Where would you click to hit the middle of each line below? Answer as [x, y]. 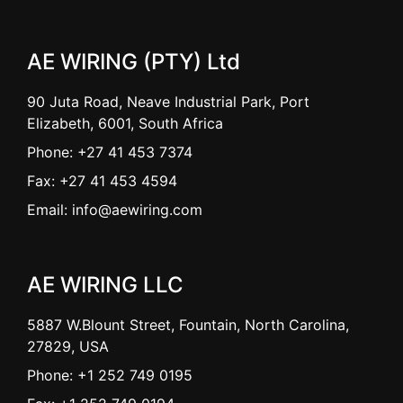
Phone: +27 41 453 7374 [110, 152]
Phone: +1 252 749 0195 [110, 375]
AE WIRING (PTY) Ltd [134, 62]
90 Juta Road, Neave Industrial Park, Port [168, 102]
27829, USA [68, 346]
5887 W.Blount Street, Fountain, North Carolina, [188, 325]
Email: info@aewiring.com [115, 210]
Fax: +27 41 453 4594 [102, 181]
